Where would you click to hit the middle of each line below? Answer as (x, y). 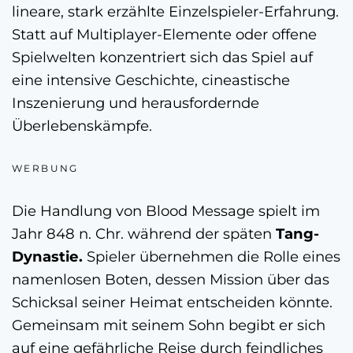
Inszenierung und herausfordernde (136, 102)
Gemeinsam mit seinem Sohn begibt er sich (169, 325)
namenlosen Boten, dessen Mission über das (171, 279)
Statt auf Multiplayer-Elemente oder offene (164, 34)
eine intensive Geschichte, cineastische (151, 80)
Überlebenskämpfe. (82, 125)
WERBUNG (45, 168)
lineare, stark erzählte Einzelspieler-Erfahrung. (175, 11)
